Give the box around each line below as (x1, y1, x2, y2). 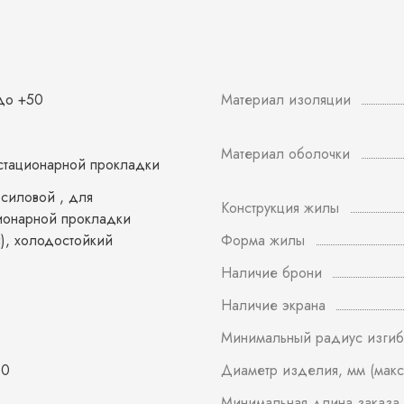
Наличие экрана (221, 295, 326, 316)
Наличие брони (221, 262, 322, 283)
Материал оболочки (221, 143, 350, 164)
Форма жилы (221, 230, 305, 251)
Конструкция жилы (221, 197, 339, 218)
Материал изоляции (221, 89, 351, 110)
